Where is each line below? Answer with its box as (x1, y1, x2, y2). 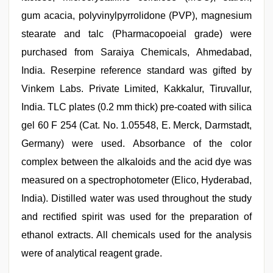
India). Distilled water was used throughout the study (21, 193, 252, 204)
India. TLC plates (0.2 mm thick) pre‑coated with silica (21, 102, 252, 112)
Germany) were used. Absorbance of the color (21, 138, 252, 149)
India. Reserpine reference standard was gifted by (21, 65, 252, 76)
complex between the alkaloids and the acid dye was (21, 157, 252, 167)
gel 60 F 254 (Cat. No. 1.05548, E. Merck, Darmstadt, (21, 120, 252, 130)
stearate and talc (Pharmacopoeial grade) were (21, 29, 252, 39)
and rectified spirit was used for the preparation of (21, 211, 252, 222)
